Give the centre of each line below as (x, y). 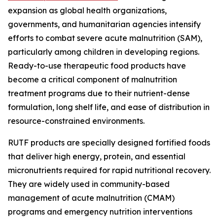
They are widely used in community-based (89, 184)
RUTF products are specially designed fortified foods (109, 143)
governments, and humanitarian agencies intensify (104, 24)
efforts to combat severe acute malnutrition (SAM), (105, 38)
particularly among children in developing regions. (104, 52)
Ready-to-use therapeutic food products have (97, 66)
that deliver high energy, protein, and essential (97, 157)
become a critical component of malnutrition (92, 80)
